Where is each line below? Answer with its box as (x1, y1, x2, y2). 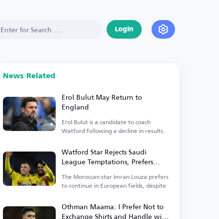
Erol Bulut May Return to (62, 90, 143, 104)
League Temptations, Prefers (62, 155, 153, 168)
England (62, 100, 89, 113)
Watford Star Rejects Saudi (62, 145, 147, 158)
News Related (3, 72, 56, 80)
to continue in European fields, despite (62, 180, 167, 191)
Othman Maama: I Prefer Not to (62, 200, 164, 213)
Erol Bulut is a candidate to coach (62, 116, 151, 128)
